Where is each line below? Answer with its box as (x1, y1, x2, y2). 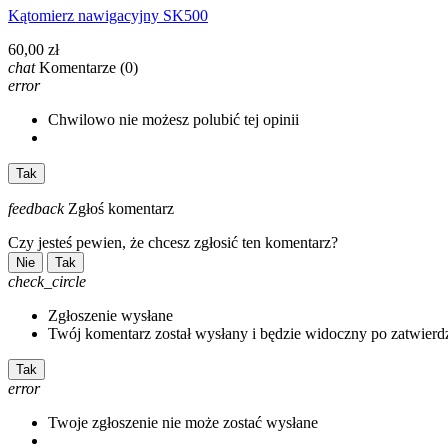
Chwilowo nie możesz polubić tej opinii (48, 110, 299, 128)
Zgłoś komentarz (68, 199, 174, 217)
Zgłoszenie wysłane (48, 306, 173, 324)
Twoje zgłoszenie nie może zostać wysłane (48, 413, 318, 431)
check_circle (8, 272, 86, 290)
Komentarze (39, 58, 116, 76)
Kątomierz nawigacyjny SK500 (8, 6, 208, 24)
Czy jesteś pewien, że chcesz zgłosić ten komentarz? (8, 233, 338, 251)
